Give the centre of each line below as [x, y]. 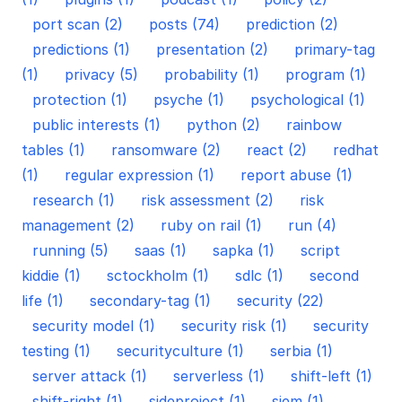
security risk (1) [236, 326]
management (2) [80, 225]
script [320, 250]
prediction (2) [292, 24]
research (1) [76, 200]
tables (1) [56, 150]
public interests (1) [99, 125]
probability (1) [214, 74]
